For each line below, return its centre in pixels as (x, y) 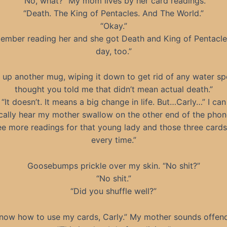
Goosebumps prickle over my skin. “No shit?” (113, 165)
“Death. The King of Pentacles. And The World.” (113, 13)
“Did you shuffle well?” (113, 191)
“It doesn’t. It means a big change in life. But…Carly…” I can (113, 102)
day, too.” (113, 51)
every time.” (113, 140)
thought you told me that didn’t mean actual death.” (113, 89)
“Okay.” (113, 26)
